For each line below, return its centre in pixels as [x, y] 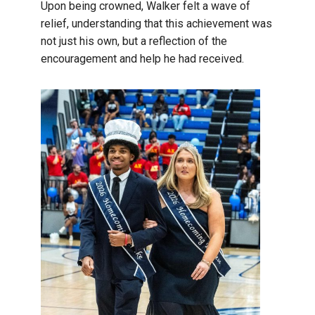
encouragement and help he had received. [144, 58]
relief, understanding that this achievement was [156, 23]
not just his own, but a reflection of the [134, 41]
